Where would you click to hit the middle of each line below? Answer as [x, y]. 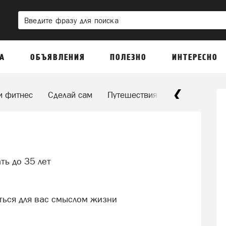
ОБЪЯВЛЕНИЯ [58, 58]
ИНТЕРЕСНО [195, 58]
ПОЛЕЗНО [129, 58]
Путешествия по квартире [157, 95]
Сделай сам [70, 95]
